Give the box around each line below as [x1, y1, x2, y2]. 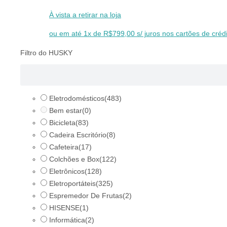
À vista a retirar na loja [49, 11, 121, 19]
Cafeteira [49, 143, 79, 151]
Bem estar [49, 106, 82, 115]
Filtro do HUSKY [20, 49, 72, 57]
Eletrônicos [49, 167, 85, 175]
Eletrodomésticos [49, 94, 104, 102]
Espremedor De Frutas [49, 192, 123, 200]
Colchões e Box [49, 155, 99, 163]
